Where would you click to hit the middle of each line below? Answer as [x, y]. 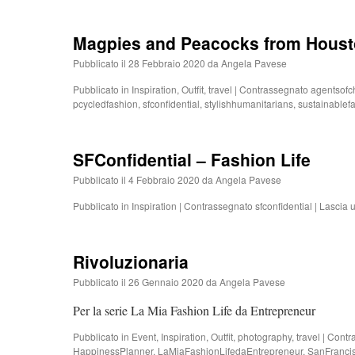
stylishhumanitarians [249, 103]
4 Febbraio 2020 [164, 179]
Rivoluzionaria [131, 261]
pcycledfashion [105, 103]
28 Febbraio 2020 [167, 63]
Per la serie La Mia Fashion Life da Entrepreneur [194, 310]
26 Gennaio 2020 [166, 282]
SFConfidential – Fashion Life [192, 159]
